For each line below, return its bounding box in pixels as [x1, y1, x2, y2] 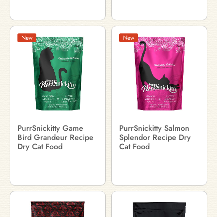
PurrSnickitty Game [17, 123, 83, 134]
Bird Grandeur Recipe [17, 132, 93, 143]
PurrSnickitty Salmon [119, 123, 189, 134]
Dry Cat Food [17, 141, 62, 152]
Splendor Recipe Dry [119, 132, 191, 143]
